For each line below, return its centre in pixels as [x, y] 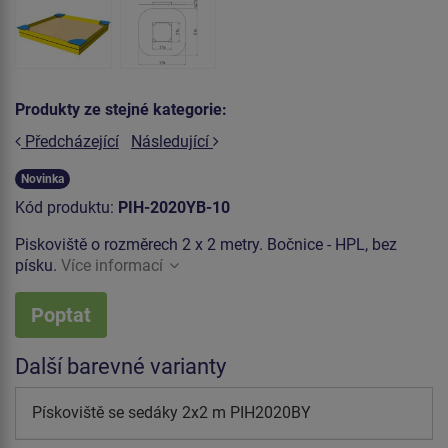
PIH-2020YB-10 [174, 207]
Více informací [112, 265]
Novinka [42, 178]
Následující [172, 141]
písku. [38, 265]
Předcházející [70, 141]
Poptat [61, 314]
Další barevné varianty [120, 366]
